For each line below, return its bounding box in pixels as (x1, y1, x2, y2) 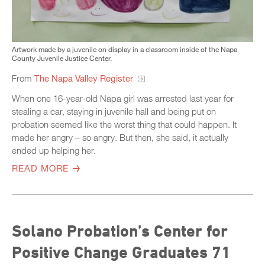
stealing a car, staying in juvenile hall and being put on (12, 105, 216, 117)
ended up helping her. (12, 144, 96, 156)
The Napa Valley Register (34, 72, 135, 83)
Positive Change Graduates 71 (12, 242, 231, 261)
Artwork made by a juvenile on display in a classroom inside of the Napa (12, 44, 237, 54)
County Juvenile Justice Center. (12, 53, 112, 63)
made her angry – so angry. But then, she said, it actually (12, 131, 228, 143)
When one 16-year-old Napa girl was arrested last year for (12, 92, 234, 104)
